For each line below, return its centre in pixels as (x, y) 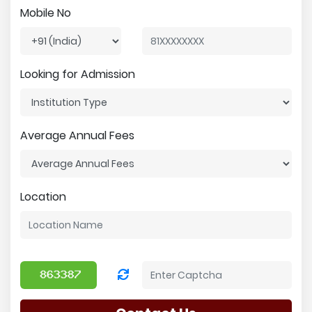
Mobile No (46, 13)
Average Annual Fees (77, 135)
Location (43, 197)
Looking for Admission (78, 74)
